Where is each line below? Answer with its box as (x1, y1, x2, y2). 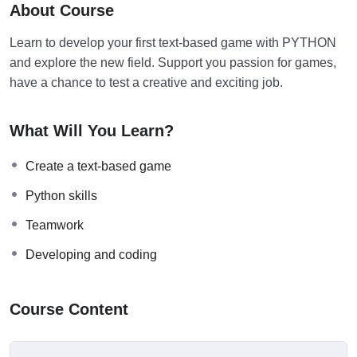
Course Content (10, 300, 128, 318)
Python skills (25, 188, 97, 202)
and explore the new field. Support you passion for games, (10, 55, 336, 69)
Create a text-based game (25, 159, 171, 173)
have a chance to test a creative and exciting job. (10, 75, 283, 89)
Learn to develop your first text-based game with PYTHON (10, 35, 336, 49)
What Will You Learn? (10, 121, 174, 139)
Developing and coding (25, 247, 157, 261)
